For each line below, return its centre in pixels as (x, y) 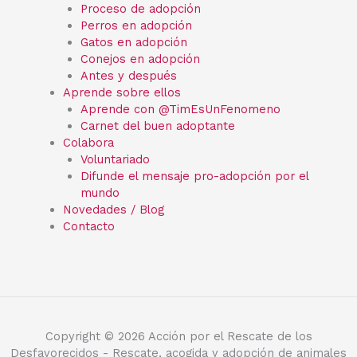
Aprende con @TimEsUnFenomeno (180, 110)
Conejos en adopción (140, 59)
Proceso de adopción (140, 9)
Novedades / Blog (113, 210)
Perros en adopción (136, 26)
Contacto (88, 227)
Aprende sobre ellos (122, 93)
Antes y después (128, 76)
